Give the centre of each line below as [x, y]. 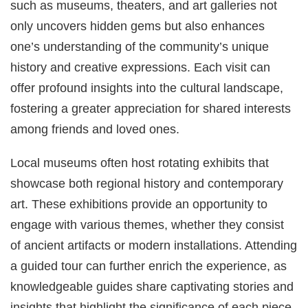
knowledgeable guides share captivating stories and [152, 286]
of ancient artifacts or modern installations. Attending [154, 245]
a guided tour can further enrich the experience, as [149, 265]
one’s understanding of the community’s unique [140, 47]
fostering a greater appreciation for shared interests [151, 109]
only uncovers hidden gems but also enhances [138, 26]
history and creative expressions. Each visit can [141, 67]
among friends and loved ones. [95, 129]
